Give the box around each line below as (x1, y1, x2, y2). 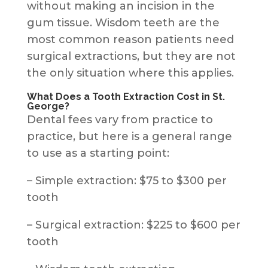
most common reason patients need (26, 32, 234, 46)
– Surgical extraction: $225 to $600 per (26, 218, 240, 232)
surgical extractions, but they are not (26, 49, 236, 63)
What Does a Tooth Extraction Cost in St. (26, 90, 225, 102)
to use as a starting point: (26, 146, 169, 160)
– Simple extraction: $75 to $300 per (26, 173, 227, 187)
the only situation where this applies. (26, 66, 234, 80)
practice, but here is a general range (26, 129, 232, 143)
